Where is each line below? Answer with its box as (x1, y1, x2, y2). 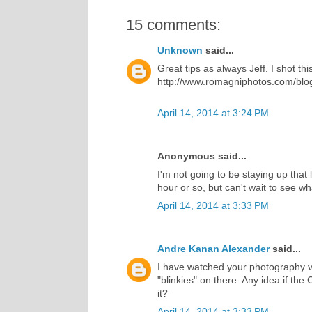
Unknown (157, 44, 203, 56)
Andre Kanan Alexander (157, 242, 270, 254)
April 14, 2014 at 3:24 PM (157, 107, 269, 118)
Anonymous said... (157, 150, 247, 162)
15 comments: (126, 15, 221, 33)
